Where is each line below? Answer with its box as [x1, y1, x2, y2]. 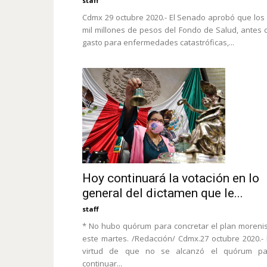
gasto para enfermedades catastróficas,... [82, 36, 234, 48]
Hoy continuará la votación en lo [82, 170, 259, 185]
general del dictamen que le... [82, 185, 243, 200]
